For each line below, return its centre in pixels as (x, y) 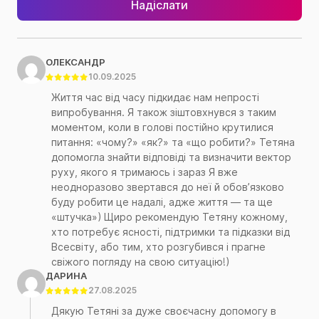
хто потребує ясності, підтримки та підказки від (171, 232)
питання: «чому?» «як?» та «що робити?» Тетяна (173, 142)
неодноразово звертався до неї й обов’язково (168, 187)
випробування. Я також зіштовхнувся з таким (164, 113)
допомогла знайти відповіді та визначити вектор (171, 157)
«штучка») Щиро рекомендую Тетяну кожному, (169, 217)
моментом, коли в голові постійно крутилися (162, 127)
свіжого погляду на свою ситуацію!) (140, 262)
